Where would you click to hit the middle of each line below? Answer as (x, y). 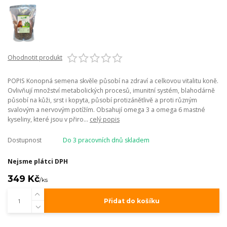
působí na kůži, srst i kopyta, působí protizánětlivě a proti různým (102, 100)
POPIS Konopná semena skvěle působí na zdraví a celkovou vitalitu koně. (113, 81)
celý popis (105, 120)
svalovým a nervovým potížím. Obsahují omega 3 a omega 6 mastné (106, 110)
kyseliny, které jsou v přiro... (49, 120)
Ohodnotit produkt (35, 58)
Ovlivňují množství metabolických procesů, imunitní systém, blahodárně (111, 91)
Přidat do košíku (131, 201)
